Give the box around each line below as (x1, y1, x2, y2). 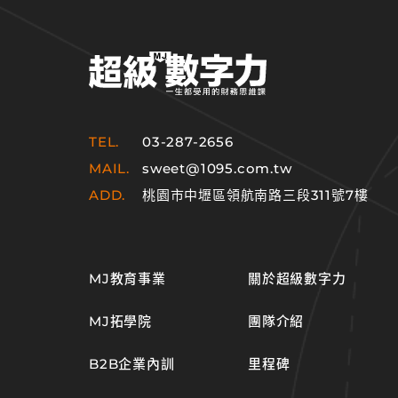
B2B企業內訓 (89, 354, 175, 372)
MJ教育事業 (89, 269, 166, 287)
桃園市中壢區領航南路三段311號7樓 (142, 186, 369, 203)
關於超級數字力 (247, 269, 346, 287)
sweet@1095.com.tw (142, 159, 292, 177)
